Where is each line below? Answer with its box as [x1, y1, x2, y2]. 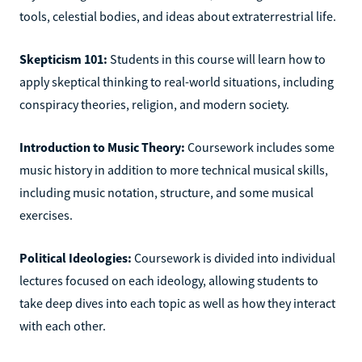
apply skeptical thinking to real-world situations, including [19, 73, 334, 90]
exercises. [19, 206, 73, 223]
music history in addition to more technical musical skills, [19, 161, 328, 178]
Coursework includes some [187, 138, 335, 155]
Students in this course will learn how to [110, 50, 326, 67]
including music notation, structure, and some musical [19, 183, 314, 200]
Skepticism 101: [19, 50, 110, 67]
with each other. [19, 317, 108, 334]
